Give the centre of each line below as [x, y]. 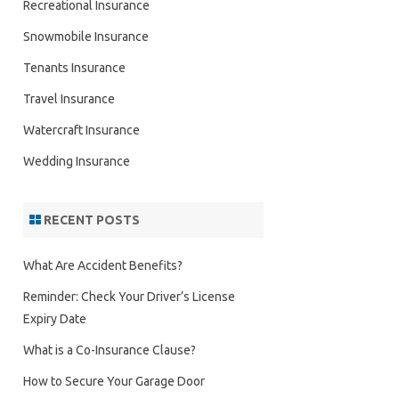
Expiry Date [54, 319]
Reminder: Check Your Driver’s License [129, 297]
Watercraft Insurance [81, 130]
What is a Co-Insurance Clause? [109, 350]
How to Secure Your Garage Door [114, 381]
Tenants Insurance [74, 68]
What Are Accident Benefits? [102, 265]
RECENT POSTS [90, 220]
